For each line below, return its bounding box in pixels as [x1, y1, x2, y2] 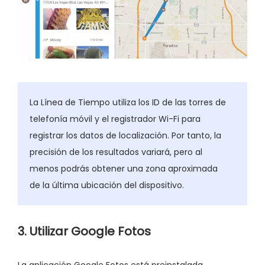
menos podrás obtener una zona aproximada [30, 162, 218, 174]
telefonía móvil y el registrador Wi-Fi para [30, 112, 201, 125]
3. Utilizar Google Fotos [18, 222, 151, 240]
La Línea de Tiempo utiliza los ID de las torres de [30, 96, 226, 108]
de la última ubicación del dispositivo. [30, 179, 184, 191]
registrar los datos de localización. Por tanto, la [30, 129, 221, 141]
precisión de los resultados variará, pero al [30, 146, 202, 158]
